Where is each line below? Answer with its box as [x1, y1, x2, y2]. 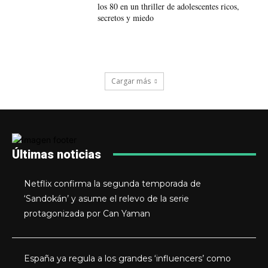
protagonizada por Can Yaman [24, 208, 151, 219]
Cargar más [111, 75, 151, 86]
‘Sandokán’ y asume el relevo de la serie [24, 193, 190, 204]
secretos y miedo [97, 12, 154, 24]
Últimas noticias [12, 147, 101, 162]
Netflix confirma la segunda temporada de [24, 178, 202, 189]
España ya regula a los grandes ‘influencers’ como [24, 252, 232, 264]
